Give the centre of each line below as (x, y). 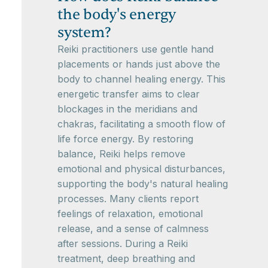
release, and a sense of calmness (133, 229)
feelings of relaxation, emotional (130, 214)
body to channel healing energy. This (141, 79)
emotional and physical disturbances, (141, 169)
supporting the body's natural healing (143, 184)
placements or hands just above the (139, 64)
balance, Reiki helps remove (121, 154)
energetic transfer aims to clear (129, 94)
